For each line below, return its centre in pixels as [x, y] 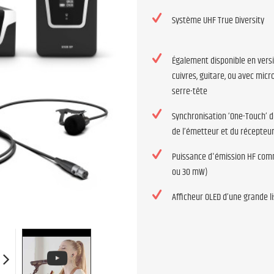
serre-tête [190, 91]
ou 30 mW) [190, 172]
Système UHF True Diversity [218, 20]
